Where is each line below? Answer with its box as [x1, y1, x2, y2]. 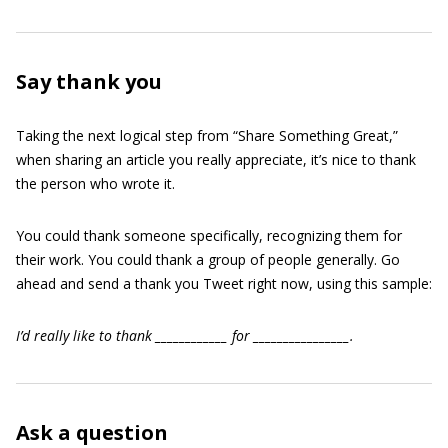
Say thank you [16, 68, 162, 95]
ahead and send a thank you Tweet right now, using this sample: [16, 274, 432, 293]
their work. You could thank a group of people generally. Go [16, 250, 400, 269]
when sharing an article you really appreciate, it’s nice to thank [16, 150, 416, 169]
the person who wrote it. [16, 174, 175, 193]
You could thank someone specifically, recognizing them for [16, 226, 402, 245]
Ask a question [16, 419, 168, 446]
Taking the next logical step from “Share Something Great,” [16, 126, 398, 145]
